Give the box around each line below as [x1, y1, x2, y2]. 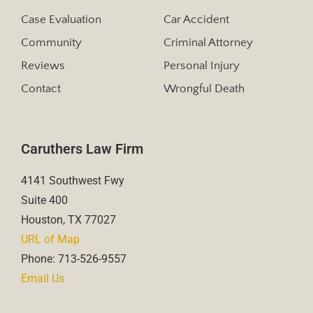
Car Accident [163, 13, 229, 26]
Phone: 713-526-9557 [21, 252, 126, 265]
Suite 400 [21, 193, 68, 207]
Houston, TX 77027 [21, 212, 116, 226]
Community [21, 36, 82, 49]
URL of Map [21, 232, 80, 246]
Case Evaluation [21, 13, 101, 26]
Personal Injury [163, 59, 240, 72]
